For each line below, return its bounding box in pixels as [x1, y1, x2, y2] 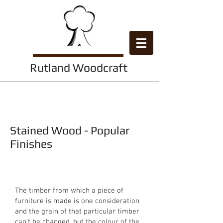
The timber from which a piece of [15, 186, 123, 195]
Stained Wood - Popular [10, 123, 129, 137]
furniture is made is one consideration [15, 197, 139, 206]
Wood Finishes [37, 99, 122, 113]
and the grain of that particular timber [15, 207, 139, 216]
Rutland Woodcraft [30, 61, 127, 74]
